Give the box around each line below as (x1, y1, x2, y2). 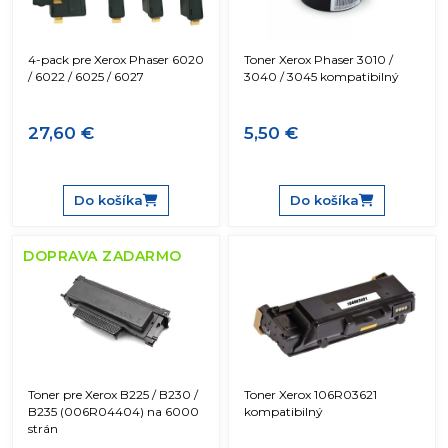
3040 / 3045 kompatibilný (244, 68, 399, 84)
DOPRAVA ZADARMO (23, 246, 182, 265)
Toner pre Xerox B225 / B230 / (28, 386, 198, 402)
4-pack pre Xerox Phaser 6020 (28, 51, 204, 67)
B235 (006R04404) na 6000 (28, 403, 199, 419)
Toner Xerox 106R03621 (244, 386, 377, 402)
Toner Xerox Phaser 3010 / (244, 51, 393, 67)
